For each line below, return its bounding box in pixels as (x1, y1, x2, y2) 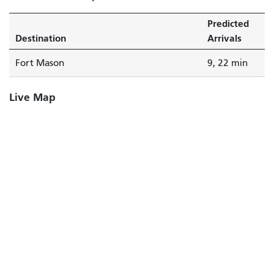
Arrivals (207, 32, 242, 44)
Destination (15, 32, 66, 44)
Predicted (207, 17, 249, 29)
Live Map (9, 91, 56, 104)
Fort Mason (15, 57, 64, 68)
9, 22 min (207, 57, 248, 68)
